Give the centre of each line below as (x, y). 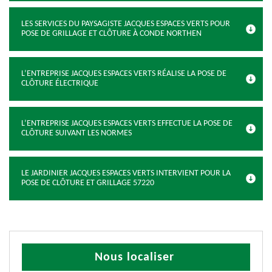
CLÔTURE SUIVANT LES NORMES (76, 133)
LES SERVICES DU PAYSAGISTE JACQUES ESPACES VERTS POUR (126, 24)
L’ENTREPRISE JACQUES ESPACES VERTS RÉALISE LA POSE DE (124, 74)
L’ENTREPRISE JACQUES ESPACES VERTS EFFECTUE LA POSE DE (127, 124)
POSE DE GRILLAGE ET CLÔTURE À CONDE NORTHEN (111, 34)
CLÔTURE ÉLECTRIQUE (60, 83)
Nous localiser (134, 257)
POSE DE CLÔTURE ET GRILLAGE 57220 (88, 183)
